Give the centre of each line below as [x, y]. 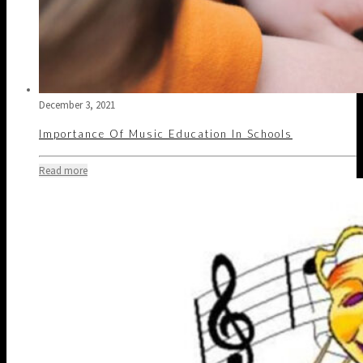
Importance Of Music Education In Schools [166, 134]
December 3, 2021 [77, 105]
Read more [63, 170]
